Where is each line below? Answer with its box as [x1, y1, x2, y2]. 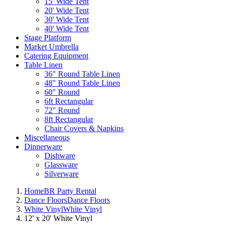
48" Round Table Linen [44, 78, 120, 87]
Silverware [44, 169, 79, 178]
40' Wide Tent [44, 24, 89, 33]
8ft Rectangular [44, 115, 93, 124]
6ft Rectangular [44, 96, 93, 105]
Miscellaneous [24, 133, 70, 142]
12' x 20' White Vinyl [24, 213, 92, 222]
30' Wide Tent [44, 15, 89, 24]
